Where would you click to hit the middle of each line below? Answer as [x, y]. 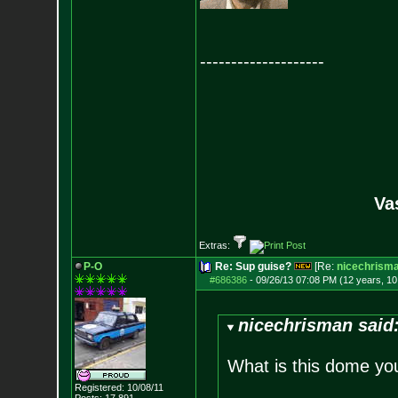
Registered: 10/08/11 [119, 387]
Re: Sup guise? [253, 267]
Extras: [215, 245]
